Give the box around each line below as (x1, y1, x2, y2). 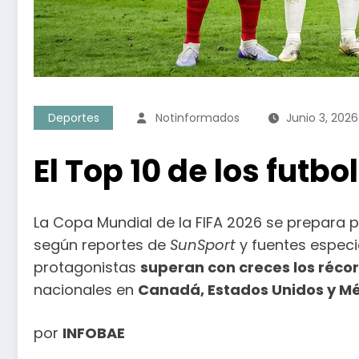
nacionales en (34, 279, 138, 300)
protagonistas (34, 256, 140, 277)
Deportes (47, 109, 99, 126)
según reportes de (34, 234, 170, 255)
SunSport (170, 234, 236, 255)
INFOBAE (63, 322, 125, 343)
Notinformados (155, 109, 240, 126)
